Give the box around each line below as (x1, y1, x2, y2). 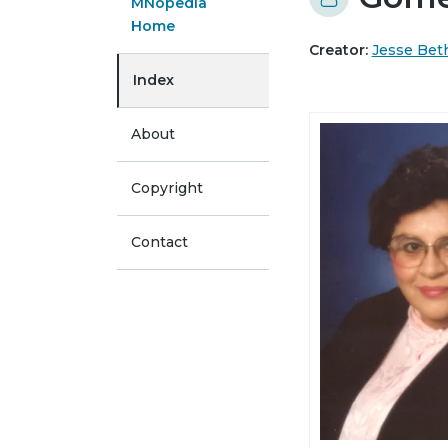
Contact (131, 233, 188, 251)
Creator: (308, 41, 368, 59)
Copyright (131, 179, 203, 197)
